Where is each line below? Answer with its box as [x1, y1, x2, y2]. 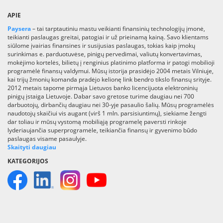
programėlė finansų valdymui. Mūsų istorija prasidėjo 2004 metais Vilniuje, [7, 67, 214, 76]
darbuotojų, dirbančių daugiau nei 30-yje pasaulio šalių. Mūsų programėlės [7, 101, 214, 110]
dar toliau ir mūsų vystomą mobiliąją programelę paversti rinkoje [7, 117, 187, 126]
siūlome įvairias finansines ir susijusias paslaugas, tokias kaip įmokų [7, 41, 195, 50]
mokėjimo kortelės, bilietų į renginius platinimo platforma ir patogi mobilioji [7, 58, 215, 67]
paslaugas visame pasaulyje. [7, 134, 87, 143]
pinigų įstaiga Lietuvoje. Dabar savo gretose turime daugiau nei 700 [7, 92, 194, 101]
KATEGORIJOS [7, 157, 48, 166]
